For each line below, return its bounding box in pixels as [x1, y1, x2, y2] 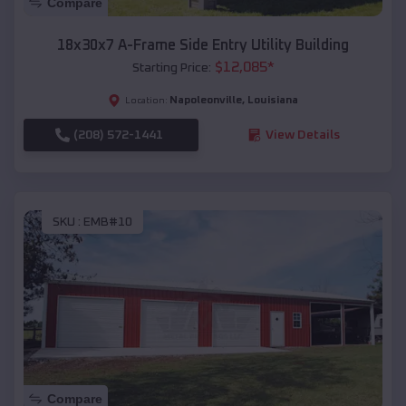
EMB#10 [83, 216, 132, 229]
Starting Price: [131, 61, 211, 74]
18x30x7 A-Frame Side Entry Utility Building [57, 37, 349, 53]
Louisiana [247, 94, 298, 106]
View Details [265, 128, 340, 141]
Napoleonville [169, 94, 242, 106]
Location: [125, 95, 168, 105]
